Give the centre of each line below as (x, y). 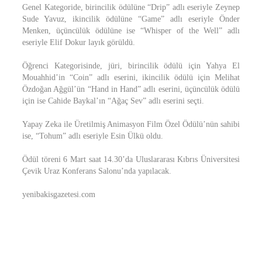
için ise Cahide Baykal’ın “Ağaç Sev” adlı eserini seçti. (113, 101)
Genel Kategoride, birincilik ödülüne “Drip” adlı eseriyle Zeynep (131, 7)
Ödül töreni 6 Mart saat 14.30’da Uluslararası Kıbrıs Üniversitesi (131, 159)
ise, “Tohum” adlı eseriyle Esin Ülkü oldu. (93, 136)
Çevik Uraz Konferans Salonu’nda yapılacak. (97, 171)
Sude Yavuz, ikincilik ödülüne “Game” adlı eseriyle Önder (131, 19)
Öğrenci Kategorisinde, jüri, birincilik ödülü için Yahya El (131, 66)
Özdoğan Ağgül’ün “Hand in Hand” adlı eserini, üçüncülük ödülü (131, 89)
